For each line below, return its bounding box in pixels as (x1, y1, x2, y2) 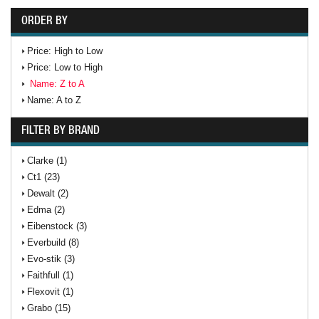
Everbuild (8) (27, 237, 79, 248)
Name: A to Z (27, 95, 81, 105)
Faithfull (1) (27, 270, 73, 281)
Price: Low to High (27, 62, 103, 73)
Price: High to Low (27, 46, 103, 56)
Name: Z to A (30, 78, 85, 89)
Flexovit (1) (27, 286, 73, 297)
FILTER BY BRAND (21, 123, 100, 136)
